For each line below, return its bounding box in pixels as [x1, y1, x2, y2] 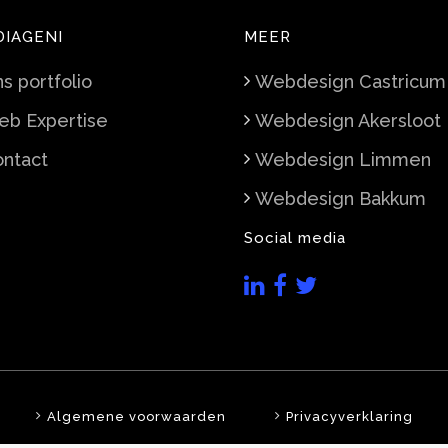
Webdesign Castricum [255, 71, 446, 92]
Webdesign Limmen [255, 149, 431, 170]
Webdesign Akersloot [255, 110, 441, 131]
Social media [244, 229, 346, 247]
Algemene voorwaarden [46, 409, 226, 424]
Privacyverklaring [285, 409, 413, 424]
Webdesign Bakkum [255, 188, 426, 209]
